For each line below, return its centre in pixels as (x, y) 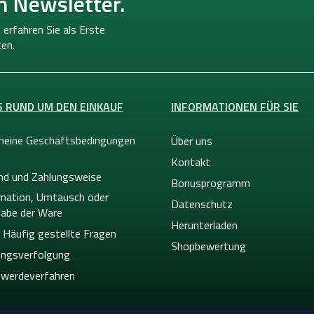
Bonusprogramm (211, 183)
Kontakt (191, 162)
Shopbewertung (209, 246)
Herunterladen (204, 225)
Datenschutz (202, 204)
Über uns (192, 141)
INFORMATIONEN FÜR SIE (235, 106)
